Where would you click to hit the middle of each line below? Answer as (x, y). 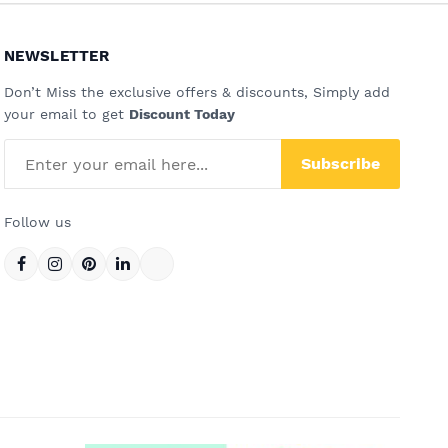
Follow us (37, 222)
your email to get (66, 114)
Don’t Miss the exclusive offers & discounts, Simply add (197, 92)
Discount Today (182, 114)
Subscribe (340, 164)
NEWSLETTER (56, 56)
